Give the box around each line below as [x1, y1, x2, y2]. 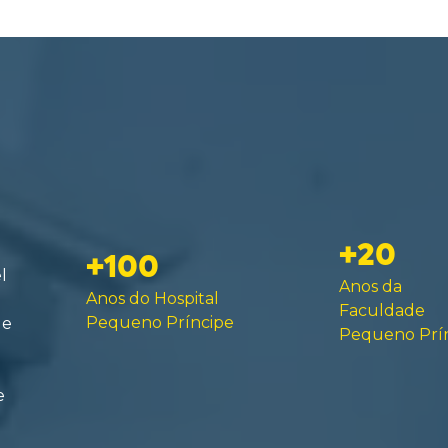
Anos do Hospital [85, 288, 219, 308]
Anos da [338, 276, 402, 296]
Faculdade [338, 300, 425, 320]
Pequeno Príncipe [85, 312, 234, 332]
